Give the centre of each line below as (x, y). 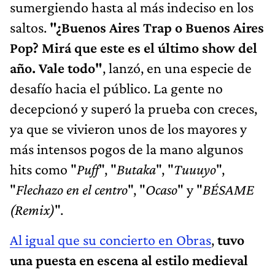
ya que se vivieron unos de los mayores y (128, 129)
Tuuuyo (195, 169)
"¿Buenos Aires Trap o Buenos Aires (157, 28)
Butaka (136, 169)
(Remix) (32, 210)
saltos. (30, 28)
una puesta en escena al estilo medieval (129, 260)
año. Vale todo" (56, 68)
